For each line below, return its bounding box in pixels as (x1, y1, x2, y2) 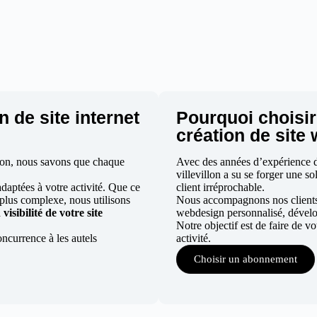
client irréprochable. (176, 181, 265, 193)
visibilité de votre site (3, 207, 103, 219)
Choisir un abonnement (194, 253, 297, 265)
